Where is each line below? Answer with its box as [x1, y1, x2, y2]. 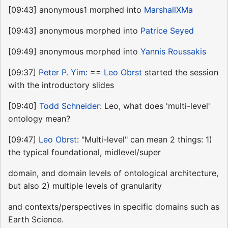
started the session [142, 67, 218, 78]
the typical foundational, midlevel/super [8, 147, 161, 158]
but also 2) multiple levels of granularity [8, 181, 162, 191]
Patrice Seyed [140, 25, 194, 36]
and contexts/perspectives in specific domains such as [8, 202, 219, 212]
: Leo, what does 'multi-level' [100, 101, 210, 111]
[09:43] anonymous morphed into [8, 25, 140, 36]
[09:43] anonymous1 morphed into [8, 5, 144, 15]
